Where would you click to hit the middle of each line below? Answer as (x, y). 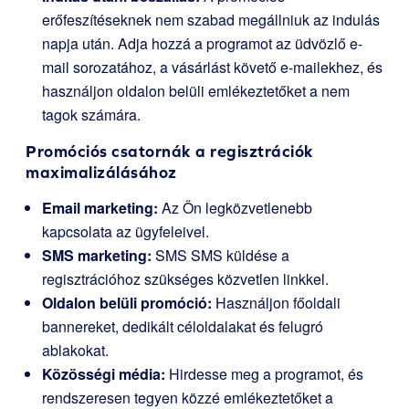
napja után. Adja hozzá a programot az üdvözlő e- (202, 44)
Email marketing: (100, 208)
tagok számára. (91, 115)
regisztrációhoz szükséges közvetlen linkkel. (185, 279)
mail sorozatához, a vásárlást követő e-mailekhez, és (212, 68)
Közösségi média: (104, 374)
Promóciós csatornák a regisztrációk (170, 152)
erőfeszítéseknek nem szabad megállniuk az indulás (211, 20)
